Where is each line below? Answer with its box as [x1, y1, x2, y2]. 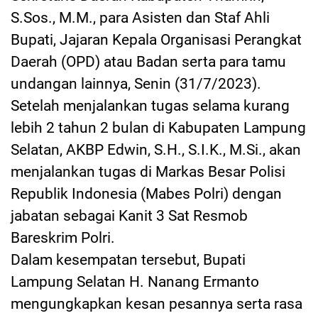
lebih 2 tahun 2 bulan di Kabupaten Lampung [11, 119, 306, 136]
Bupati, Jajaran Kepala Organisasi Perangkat [11, 31, 302, 48]
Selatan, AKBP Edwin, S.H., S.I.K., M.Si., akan [11, 141, 301, 158]
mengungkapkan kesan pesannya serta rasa [11, 295, 302, 312]
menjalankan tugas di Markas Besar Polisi [11, 163, 285, 180]
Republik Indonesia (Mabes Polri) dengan [11, 185, 282, 202]
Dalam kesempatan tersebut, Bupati [11, 251, 246, 268]
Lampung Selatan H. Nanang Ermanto [11, 273, 259, 290]
